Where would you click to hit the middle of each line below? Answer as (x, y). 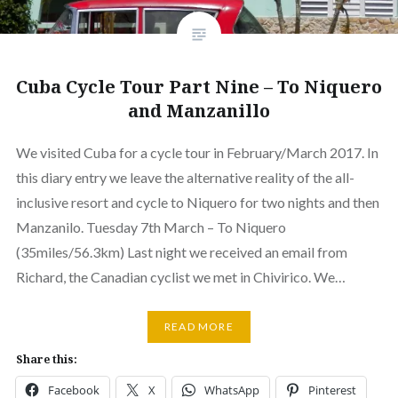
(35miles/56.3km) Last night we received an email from (181, 251)
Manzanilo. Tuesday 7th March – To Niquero (151, 227)
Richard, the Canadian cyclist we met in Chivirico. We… (180, 276)
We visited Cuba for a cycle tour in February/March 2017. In (197, 152)
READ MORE (199, 327)
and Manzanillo (199, 110)
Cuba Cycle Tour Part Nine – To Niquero (199, 86)
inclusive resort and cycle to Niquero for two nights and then (197, 202)
